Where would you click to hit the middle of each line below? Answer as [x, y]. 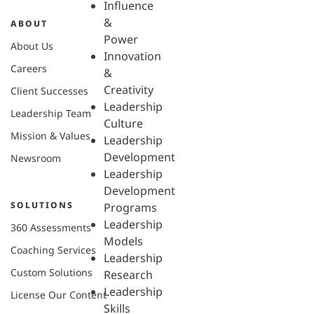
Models [123, 241]
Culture [123, 123]
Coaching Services [53, 250]
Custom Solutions [52, 272]
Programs [130, 207]
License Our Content [59, 294]
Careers [29, 68]
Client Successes [49, 90]
